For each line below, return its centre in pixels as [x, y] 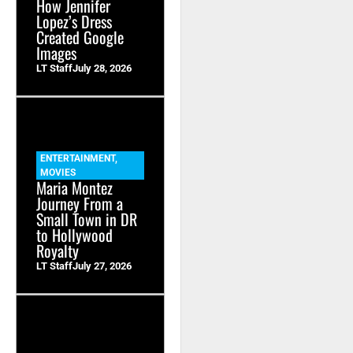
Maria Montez [74, 188]
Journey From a [80, 204]
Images [56, 53]
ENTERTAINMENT [78, 159]
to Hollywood [74, 235]
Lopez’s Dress [74, 22]
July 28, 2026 [102, 69]
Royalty [58, 251]
